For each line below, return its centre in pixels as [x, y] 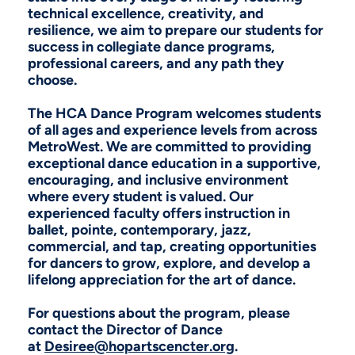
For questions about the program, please [159, 313]
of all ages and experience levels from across [173, 130]
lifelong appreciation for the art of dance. [162, 279]
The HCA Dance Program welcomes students [175, 113]
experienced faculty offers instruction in [159, 213]
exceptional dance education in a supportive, [175, 163]
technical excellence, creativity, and [146, 13]
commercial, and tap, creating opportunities [172, 246]
